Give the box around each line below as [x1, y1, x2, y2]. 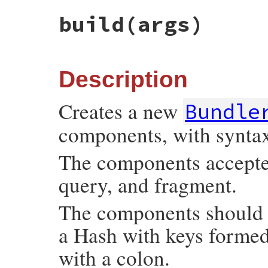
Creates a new [59, 96, 183, 125]
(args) [124, 10, 203, 38]
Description [59, 66, 188, 92]
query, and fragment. [59, 170, 237, 199]
